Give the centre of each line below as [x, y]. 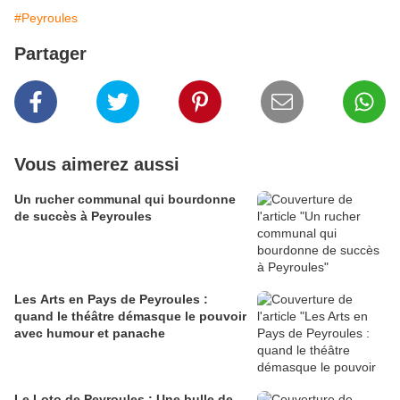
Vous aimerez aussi [97, 165]
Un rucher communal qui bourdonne [125, 200]
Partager [50, 54]
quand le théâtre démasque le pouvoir [130, 317]
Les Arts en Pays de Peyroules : [111, 300]
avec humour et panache [90, 333]
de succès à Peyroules [83, 217]
